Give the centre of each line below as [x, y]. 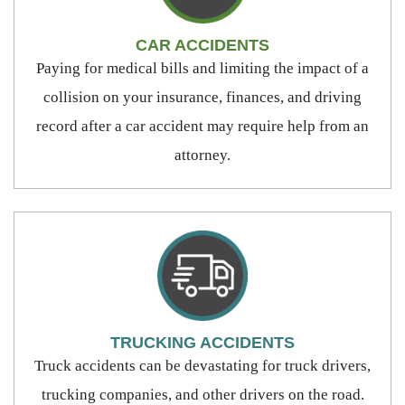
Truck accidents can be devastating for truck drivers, [202, 365]
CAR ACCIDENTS [202, 45]
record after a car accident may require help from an [202, 126]
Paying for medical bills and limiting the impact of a [202, 68]
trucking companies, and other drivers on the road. [202, 394]
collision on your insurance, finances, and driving [202, 97]
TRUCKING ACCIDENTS [202, 342]
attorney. [202, 155]
